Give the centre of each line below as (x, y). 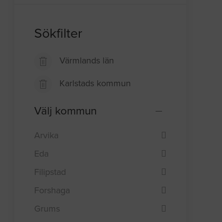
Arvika (47, 135)
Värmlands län (87, 61)
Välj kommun (66, 111)
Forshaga (52, 190)
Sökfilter (58, 34)
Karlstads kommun (95, 83)
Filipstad (50, 172)
